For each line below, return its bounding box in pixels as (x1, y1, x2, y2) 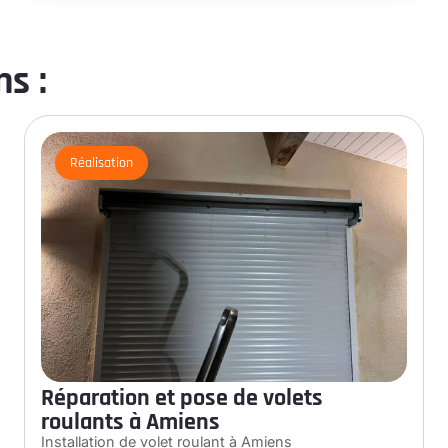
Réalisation (69, 153, 133, 172)
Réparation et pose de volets (40, 382, 323, 413)
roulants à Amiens (40, 406, 220, 437)
